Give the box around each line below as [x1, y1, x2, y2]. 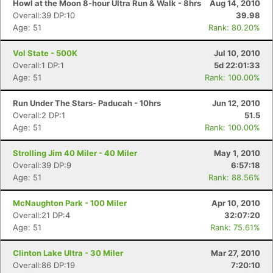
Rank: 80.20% [208, 23, 260, 32]
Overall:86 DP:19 [13, 260, 75, 270]
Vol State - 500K [13, 48, 77, 58]
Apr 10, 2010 [211, 198, 260, 208]
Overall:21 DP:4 [13, 210, 70, 220]
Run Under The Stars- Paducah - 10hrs [13, 98, 161, 108]
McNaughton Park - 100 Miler [13, 198, 127, 208]
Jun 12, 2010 [212, 98, 260, 108]
